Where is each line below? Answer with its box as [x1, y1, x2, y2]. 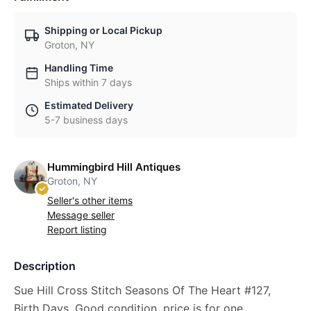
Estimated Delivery [44, 99, 133, 111]
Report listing [47, 224, 107, 235]
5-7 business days [44, 114, 128, 126]
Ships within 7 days [44, 76, 132, 88]
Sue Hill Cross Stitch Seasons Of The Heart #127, [14, 283, 271, 297]
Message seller [47, 209, 115, 221]
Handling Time [44, 62, 113, 74]
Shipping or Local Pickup [44, 24, 162, 36]
